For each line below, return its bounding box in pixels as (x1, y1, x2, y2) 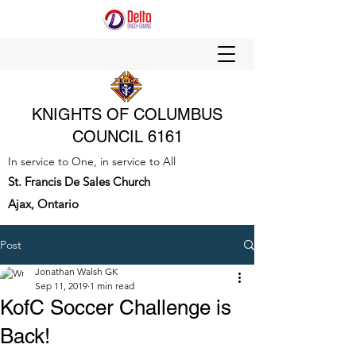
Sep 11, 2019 (35, 280, 87, 292)
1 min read (90, 280, 134, 292)
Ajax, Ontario (8, 196, 79, 211)
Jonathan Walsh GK (35, 265, 118, 277)
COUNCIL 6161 (72, 127, 183, 146)
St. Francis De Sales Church (8, 174, 150, 189)
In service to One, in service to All (8, 154, 176, 168)
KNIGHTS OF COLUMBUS (32, 105, 222, 124)
